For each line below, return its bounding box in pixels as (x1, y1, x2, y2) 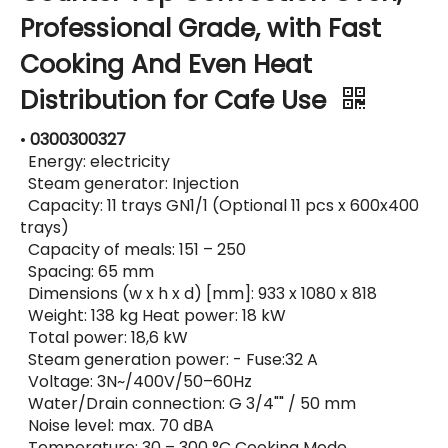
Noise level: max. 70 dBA (20, 414, 214, 438)
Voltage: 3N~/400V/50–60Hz (20, 370, 252, 394)
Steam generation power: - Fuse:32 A (20, 348, 318, 372)
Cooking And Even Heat (20, 47, 312, 83)
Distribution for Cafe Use (20, 83, 333, 119)
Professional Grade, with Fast (20, 11, 381, 47)
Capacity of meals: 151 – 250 (20, 238, 246, 262)
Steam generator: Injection (20, 172, 239, 196)
